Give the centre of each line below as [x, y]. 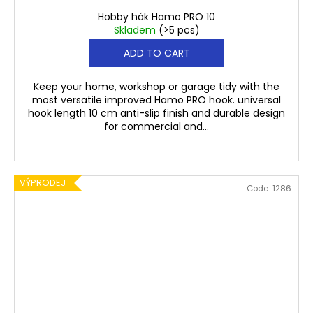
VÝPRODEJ [43, 183]
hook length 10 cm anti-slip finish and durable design [156, 114]
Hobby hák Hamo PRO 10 [156, 17]
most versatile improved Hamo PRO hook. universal [156, 100]
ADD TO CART [156, 53]
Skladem [136, 30]
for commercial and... [156, 127]
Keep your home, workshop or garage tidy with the [156, 87]
